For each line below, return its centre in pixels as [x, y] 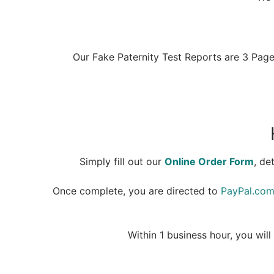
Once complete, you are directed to [136, 191]
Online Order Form [209, 162]
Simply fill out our [122, 162]
